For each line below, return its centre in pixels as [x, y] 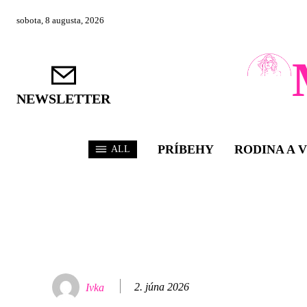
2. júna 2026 [162, 286]
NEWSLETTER [63, 99]
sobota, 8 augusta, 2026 [60, 20]
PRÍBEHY [185, 149]
